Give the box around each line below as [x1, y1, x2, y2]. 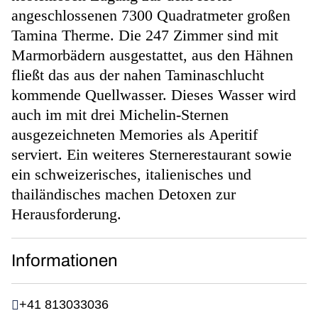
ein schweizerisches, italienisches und [11, 165, 251, 184]
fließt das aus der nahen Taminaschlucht [11, 66, 264, 84]
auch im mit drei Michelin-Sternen [11, 106, 229, 124]
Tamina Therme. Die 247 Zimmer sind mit [11, 26, 278, 45]
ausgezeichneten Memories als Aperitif [11, 126, 258, 144]
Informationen [11, 251, 118, 270]
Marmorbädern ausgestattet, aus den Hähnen [11, 46, 293, 65]
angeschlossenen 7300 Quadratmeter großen [11, 6, 290, 25]
